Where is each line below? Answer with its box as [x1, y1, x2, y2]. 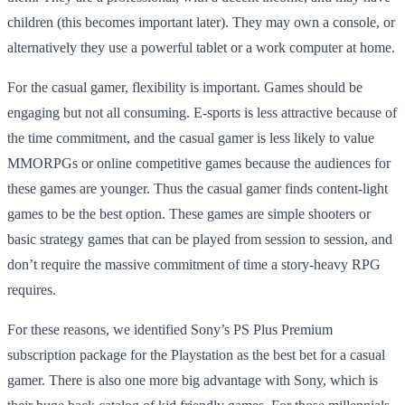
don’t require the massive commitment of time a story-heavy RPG [7, 257, 381, 273]
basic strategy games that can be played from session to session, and [7, 231, 392, 248]
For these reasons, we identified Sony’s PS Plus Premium [7, 322, 333, 338]
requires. [7, 282, 56, 298]
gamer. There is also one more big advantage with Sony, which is [7, 372, 378, 389]
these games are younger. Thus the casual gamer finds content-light [7, 181, 388, 197]
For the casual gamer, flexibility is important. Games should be [7, 80, 363, 96]
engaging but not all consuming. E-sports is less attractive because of [7, 105, 397, 121]
